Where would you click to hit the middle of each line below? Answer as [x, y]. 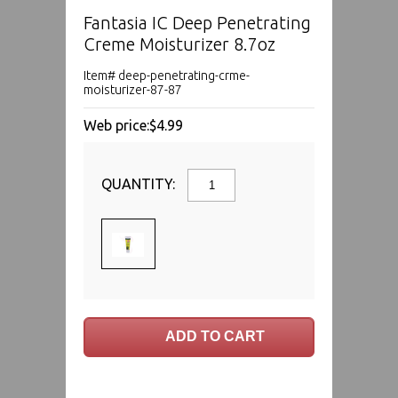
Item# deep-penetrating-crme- [167, 75]
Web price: [116, 125]
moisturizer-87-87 [133, 89]
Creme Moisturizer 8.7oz [179, 44]
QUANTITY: [140, 183]
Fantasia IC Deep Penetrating [197, 22]
